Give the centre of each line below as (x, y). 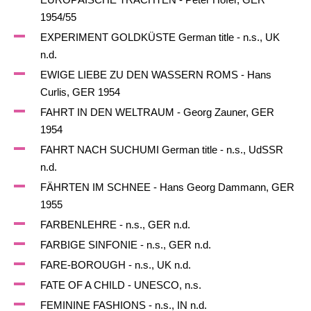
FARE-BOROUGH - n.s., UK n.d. (115, 265)
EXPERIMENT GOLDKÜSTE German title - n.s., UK (160, 37)
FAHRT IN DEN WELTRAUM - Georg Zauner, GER (157, 112)
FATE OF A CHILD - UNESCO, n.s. (120, 285)
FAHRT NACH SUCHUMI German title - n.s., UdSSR (161, 150)
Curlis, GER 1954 (80, 92)
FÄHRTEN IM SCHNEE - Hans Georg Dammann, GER (167, 187)
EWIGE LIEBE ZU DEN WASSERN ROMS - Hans (155, 75)
